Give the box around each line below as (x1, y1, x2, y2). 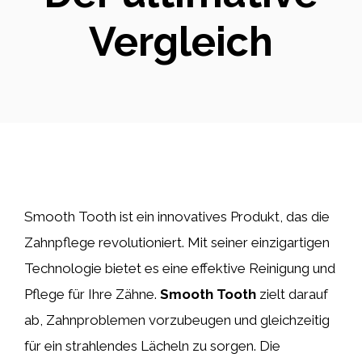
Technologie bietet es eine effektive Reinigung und (24, 260, 335, 276)
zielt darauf (256, 286, 328, 302)
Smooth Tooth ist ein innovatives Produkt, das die (24, 208, 330, 225)
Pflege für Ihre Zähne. (24, 286, 160, 302)
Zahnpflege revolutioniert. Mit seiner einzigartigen (24, 234, 330, 250)
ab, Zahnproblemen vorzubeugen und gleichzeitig (24, 312, 330, 328)
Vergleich (89, 18, 273, 65)
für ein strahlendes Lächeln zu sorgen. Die (24, 338, 280, 354)
